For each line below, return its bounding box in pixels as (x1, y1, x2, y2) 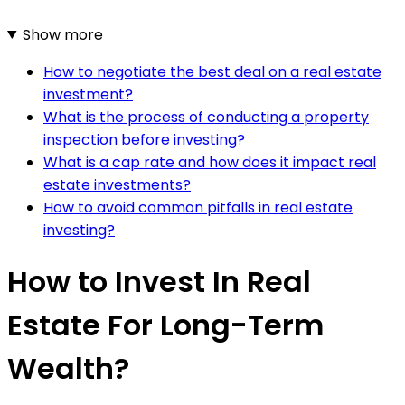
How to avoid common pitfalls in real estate (43, 196, 353, 218)
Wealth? (7, 348, 129, 390)
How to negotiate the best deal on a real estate (43, 61, 381, 82)
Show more (22, 24, 103, 45)
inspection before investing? (43, 128, 245, 150)
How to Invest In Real (7, 261, 311, 303)
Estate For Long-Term (7, 305, 324, 346)
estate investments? (43, 174, 191, 195)
